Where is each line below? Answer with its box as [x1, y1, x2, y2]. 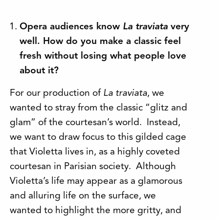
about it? [20, 66, 59, 76]
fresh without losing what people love [20, 51, 186, 61]
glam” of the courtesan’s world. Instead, [10, 117, 180, 128]
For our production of [10, 88, 103, 98]
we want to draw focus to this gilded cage [10, 132, 186, 142]
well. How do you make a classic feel [20, 36, 181, 46]
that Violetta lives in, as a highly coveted [10, 147, 180, 157]
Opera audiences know [20, 22, 123, 32]
